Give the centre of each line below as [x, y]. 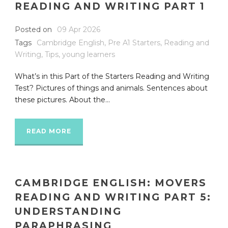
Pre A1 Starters [134, 42]
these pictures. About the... [62, 99]
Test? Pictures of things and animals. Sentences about [111, 88]
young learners [89, 54]
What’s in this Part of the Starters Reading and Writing [112, 76]
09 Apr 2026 [79, 29]
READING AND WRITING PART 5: [113, 197]
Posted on [33, 29]
